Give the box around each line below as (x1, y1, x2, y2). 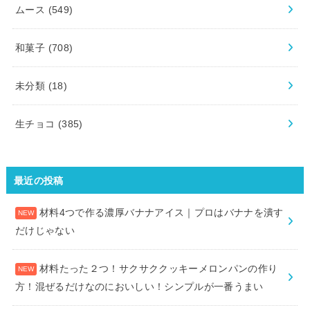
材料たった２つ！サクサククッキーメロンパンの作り (39, 263, 278, 275)
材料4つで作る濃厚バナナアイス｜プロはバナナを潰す (39, 207, 284, 219)
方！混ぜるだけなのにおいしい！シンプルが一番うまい (15, 281, 264, 293)
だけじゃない (15, 225, 75, 237)
